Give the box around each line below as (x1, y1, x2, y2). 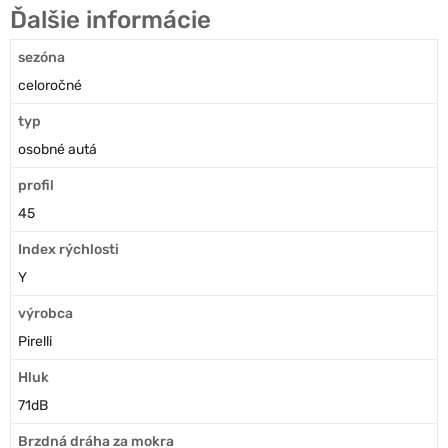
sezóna (18, 48, 65, 66)
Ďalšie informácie (10, 4, 211, 34)
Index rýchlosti (18, 240, 119, 258)
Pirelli (18, 332, 52, 350)
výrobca (18, 304, 73, 322)
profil (18, 176, 54, 194)
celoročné (18, 76, 82, 94)
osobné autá (18, 140, 97, 158)
